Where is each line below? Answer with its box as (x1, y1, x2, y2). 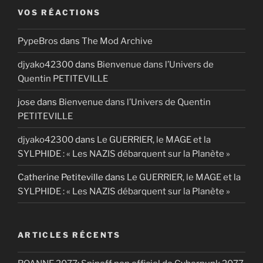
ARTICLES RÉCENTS (18, 230, 121, 240)
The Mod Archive (82, 35, 153, 46)
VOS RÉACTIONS (18, 7, 101, 17)
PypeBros (18, 35, 58, 46)
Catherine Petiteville (18, 171, 103, 183)
